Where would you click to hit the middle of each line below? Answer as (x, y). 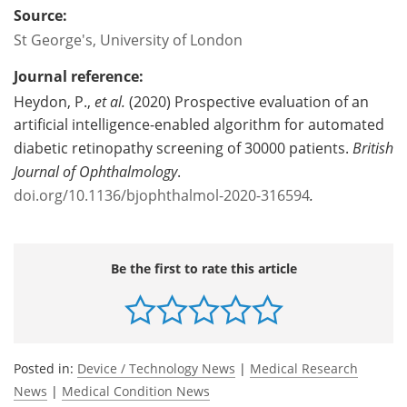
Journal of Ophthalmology (95, 171)
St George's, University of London (128, 40)
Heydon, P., (54, 101)
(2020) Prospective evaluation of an (249, 101)
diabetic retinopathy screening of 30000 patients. (183, 148)
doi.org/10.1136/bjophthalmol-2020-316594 (162, 195)
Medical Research (304, 368)
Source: (40, 15)
